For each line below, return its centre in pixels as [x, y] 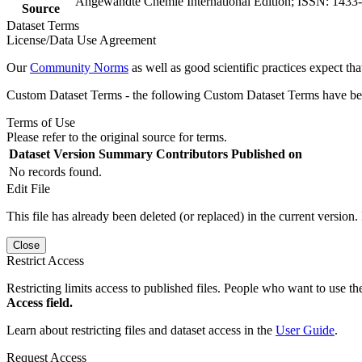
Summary [126, 154]
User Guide [305, 330]
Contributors [192, 154]
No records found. [55, 171]
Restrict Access [45, 260]
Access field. [40, 302]
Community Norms [79, 67]
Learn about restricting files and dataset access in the [141, 330]
